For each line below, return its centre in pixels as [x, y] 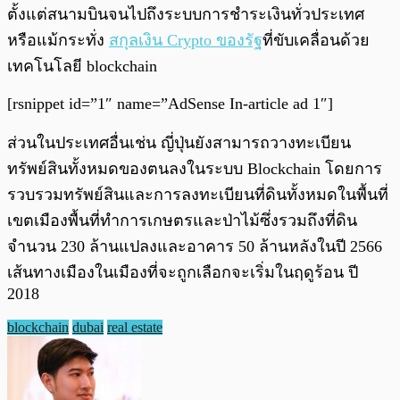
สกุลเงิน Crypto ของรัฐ [186, 41]
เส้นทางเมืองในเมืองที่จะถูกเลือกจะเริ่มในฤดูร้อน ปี [183, 273]
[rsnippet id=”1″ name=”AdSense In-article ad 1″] [170, 104]
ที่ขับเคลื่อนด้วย [316, 41]
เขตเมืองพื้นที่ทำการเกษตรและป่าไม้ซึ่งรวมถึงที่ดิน [182, 221]
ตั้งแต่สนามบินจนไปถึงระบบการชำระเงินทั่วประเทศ [186, 15]
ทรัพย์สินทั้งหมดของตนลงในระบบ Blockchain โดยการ [195, 169]
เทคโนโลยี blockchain [82, 67]
